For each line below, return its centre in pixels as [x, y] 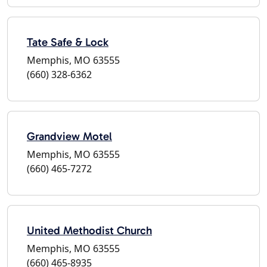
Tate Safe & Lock [68, 42]
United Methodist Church [89, 230]
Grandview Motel [69, 136]
